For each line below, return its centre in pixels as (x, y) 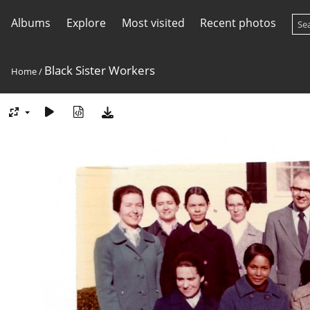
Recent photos (238, 23)
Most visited (153, 23)
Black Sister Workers (100, 70)
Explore (86, 23)
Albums (31, 23)
